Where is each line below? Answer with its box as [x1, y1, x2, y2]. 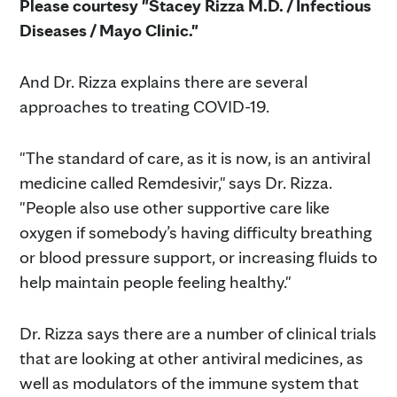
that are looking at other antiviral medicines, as [19, 347, 363, 370]
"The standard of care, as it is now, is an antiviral [19, 147, 370, 169]
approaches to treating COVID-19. [19, 96, 269, 118]
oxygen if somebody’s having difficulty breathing [19, 222, 372, 244]
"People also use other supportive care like [19, 197, 330, 219]
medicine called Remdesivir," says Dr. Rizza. [19, 172, 332, 194]
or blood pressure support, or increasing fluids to [19, 246, 378, 269]
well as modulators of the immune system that [19, 372, 359, 394]
